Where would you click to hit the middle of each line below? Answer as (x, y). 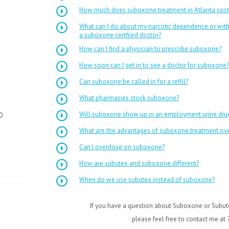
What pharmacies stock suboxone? (129, 98)
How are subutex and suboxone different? (139, 163)
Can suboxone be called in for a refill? (134, 82)
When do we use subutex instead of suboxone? (147, 180)
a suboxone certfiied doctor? (120, 35)
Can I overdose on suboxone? (122, 147)
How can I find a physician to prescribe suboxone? (150, 49)
